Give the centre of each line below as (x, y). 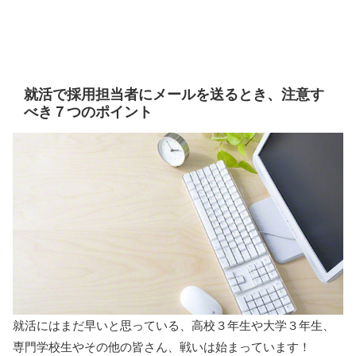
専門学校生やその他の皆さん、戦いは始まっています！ (162, 346)
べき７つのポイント (89, 112)
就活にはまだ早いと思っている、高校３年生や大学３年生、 (174, 325)
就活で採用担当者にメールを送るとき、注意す (174, 94)
